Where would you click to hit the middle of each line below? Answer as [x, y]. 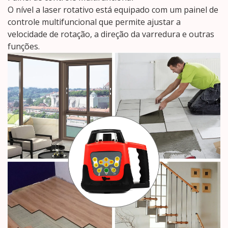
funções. [24, 47]
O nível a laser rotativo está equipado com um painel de [113, 10]
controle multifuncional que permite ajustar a [94, 22]
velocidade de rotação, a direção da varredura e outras [111, 34]
